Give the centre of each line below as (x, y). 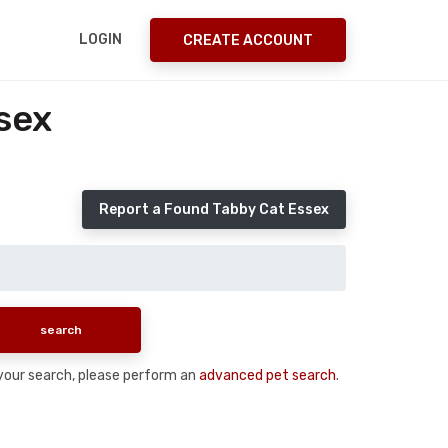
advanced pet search (267, 375)
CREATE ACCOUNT (248, 40)
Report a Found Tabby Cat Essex (214, 209)
